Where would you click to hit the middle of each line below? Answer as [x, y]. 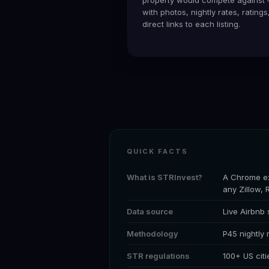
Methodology [153, 233]
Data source [150, 211]
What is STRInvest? [165, 177]
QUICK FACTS [157, 151]
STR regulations [158, 255]
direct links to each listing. [191, 24]
